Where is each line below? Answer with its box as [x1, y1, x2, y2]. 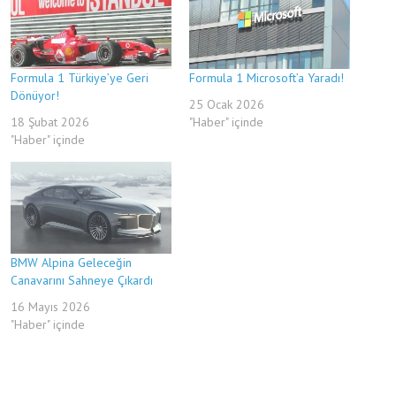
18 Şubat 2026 [11, 113, 89, 130]
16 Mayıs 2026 [11, 298, 90, 315]
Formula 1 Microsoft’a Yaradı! [189, 69, 344, 86]
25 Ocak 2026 [189, 95, 264, 112]
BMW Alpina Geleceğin [11, 254, 132, 270]
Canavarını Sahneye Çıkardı [11, 271, 153, 288]
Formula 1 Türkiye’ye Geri [11, 69, 148, 86]
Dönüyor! [11, 87, 59, 103]
